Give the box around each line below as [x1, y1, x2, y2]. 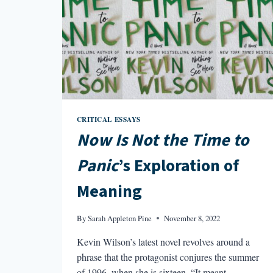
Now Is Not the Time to [76, 128, 249, 153]
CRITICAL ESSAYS [76, 113, 141, 124]
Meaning [76, 179, 142, 204]
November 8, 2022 [163, 212, 220, 224]
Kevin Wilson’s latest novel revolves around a [76, 235, 250, 248]
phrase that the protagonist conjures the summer [76, 250, 259, 263]
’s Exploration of [118, 154, 239, 179]
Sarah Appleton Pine [87, 212, 152, 224]
